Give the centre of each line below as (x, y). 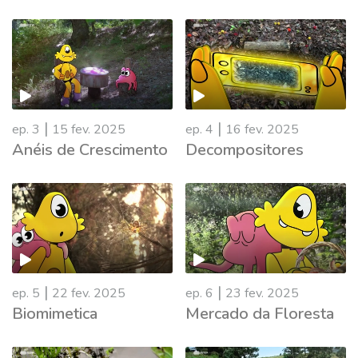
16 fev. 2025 (262, 130)
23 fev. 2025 (262, 294)
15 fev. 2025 (89, 130)
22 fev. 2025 (89, 294)
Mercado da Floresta (260, 314)
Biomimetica (55, 314)
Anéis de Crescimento (90, 150)
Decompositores (245, 150)
